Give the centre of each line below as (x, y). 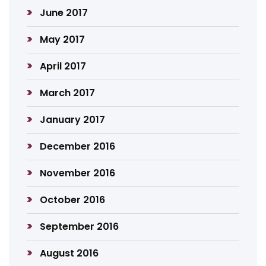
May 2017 (63, 39)
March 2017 (68, 93)
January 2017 (73, 120)
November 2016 (78, 173)
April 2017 (63, 66)
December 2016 (78, 146)
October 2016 (73, 200)
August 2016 (69, 253)
